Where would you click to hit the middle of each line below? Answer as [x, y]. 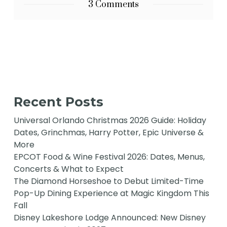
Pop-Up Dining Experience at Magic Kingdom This [112, 194]
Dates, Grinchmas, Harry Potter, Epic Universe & [109, 133]
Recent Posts [59, 102]
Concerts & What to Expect [69, 169]
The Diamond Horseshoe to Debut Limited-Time [109, 181]
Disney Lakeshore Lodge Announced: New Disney [110, 218]
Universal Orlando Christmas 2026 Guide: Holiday [110, 121]
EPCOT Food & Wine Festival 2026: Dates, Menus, [109, 157]
